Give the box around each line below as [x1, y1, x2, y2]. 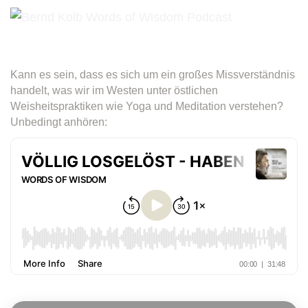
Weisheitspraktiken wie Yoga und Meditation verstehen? [10, 100, 283, 112]
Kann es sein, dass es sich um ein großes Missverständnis [10, 68, 295, 80]
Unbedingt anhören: [10, 115, 107, 128]
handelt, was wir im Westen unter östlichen [10, 84, 218, 96]
